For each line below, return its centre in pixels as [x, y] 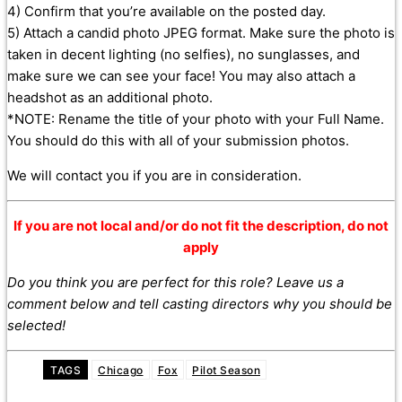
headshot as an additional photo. [110, 98]
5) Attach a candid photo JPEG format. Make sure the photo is [201, 33]
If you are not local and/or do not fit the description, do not [201, 226]
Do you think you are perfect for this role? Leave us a [175, 283]
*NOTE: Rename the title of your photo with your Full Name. [196, 119]
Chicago [121, 370]
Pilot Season [226, 370]
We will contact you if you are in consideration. [154, 176]
